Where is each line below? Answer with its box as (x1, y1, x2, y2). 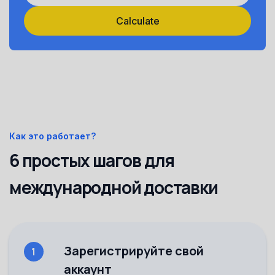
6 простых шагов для (9, 148, 175, 172)
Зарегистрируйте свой (64, 242, 204, 259)
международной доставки (9, 175, 218, 199)
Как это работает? (9, 130, 96, 141)
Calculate (115, 14, 160, 27)
